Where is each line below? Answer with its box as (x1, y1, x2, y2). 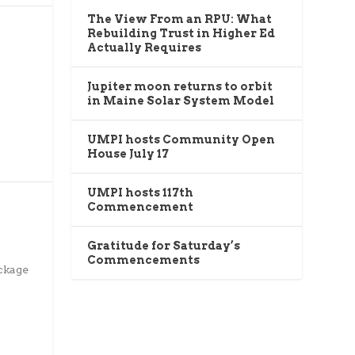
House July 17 (87, 147, 170, 161)
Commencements (87, 254, 200, 267)
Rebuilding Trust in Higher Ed (87, 27, 276, 40)
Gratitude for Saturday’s (87, 239, 241, 253)
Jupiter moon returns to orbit (87, 80, 273, 94)
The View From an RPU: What (87, 13, 273, 26)
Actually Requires (87, 41, 202, 55)
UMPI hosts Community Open (87, 133, 276, 147)
